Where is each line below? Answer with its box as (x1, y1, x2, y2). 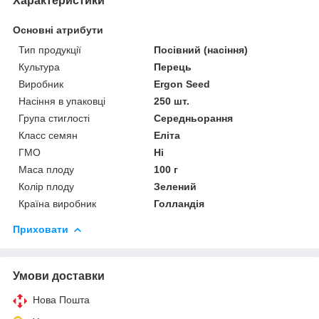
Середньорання (154, 112, 234, 124)
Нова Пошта (33, 293, 90, 305)
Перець (154, 61, 192, 73)
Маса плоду (19, 163, 74, 175)
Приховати (13, 223, 68, 235)
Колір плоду (19, 180, 74, 192)
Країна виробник (19, 197, 96, 209)
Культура (19, 61, 60, 73)
